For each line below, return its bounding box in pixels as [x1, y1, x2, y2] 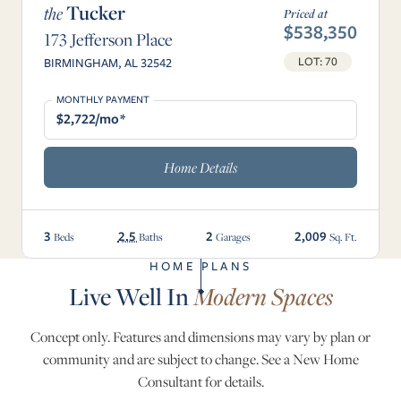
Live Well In [68, 280, 193, 313]
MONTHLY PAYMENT [55, 91, 149, 107]
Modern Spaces [192, 280, 333, 313]
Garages [216, 230, 252, 244]
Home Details [164, 157, 237, 177]
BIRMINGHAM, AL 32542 [44, 53, 172, 72]
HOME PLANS [149, 257, 252, 276]
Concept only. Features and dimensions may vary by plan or [30, 328, 371, 347]
